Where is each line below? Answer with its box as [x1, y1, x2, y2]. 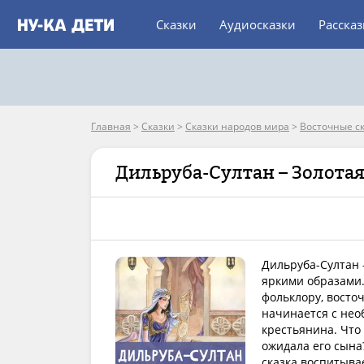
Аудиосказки [219, 16, 296, 32]
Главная [91, 119, 131, 133]
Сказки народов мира [185, 119, 289, 133]
